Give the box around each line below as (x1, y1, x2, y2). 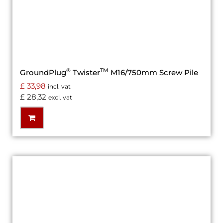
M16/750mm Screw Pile (109, 67, 198, 77)
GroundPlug (20, 67, 66, 77)
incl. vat (48, 83, 71, 91)
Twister (71, 67, 100, 77)
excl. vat (48, 94, 72, 102)
